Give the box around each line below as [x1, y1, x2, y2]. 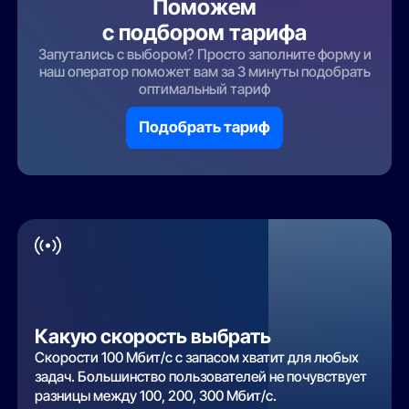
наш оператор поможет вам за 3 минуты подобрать [38, 63, 371, 81]
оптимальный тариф [139, 80, 270, 99]
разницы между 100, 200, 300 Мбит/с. [35, 387, 278, 405]
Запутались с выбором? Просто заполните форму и [37, 46, 372, 64]
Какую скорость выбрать [35, 324, 272, 349]
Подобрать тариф [139, 118, 270, 137]
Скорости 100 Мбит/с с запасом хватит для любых [35, 349, 360, 367]
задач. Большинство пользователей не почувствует [35, 368, 368, 386]
